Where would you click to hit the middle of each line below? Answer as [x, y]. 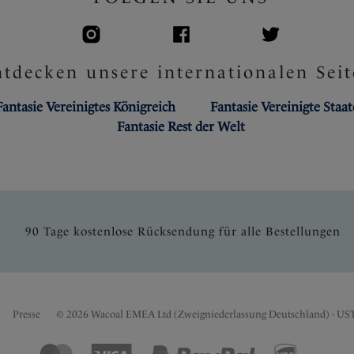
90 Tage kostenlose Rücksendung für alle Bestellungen [183, 232]
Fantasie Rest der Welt [181, 126]
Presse [26, 314]
